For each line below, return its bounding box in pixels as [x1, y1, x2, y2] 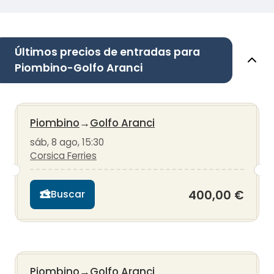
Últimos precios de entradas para [15, 44, 200, 59]
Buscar [51, 188, 85, 201]
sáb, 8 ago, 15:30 [30, 135, 104, 149]
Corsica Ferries [30, 149, 97, 162]
